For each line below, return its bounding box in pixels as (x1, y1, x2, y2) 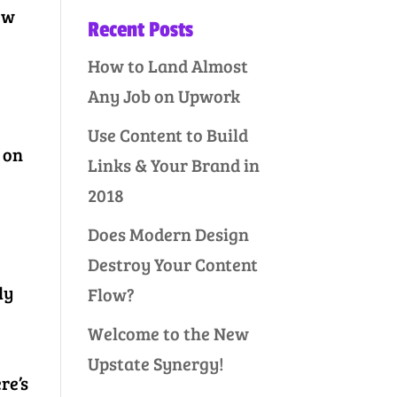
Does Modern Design (87, 222, 249, 246)
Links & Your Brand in (87, 152, 260, 177)
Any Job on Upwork (87, 83, 240, 108)
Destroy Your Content (87, 252, 258, 276)
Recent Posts (87, 17, 193, 43)
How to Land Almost (87, 53, 248, 78)
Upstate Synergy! (87, 351, 224, 376)
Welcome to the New (87, 321, 249, 346)
